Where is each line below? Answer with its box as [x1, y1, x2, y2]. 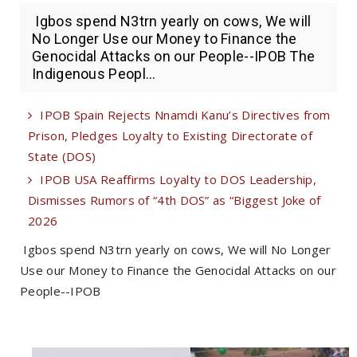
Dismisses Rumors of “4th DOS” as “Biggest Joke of [28, 192, 321, 209]
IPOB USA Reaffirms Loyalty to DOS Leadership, [40, 171, 316, 188]
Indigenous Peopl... [32, 65, 156, 83]
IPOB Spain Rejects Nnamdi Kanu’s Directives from [40, 107, 331, 124]
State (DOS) [28, 148, 96, 165]
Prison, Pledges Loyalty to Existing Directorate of [28, 127, 312, 144]
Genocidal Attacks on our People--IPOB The [32, 48, 316, 65]
